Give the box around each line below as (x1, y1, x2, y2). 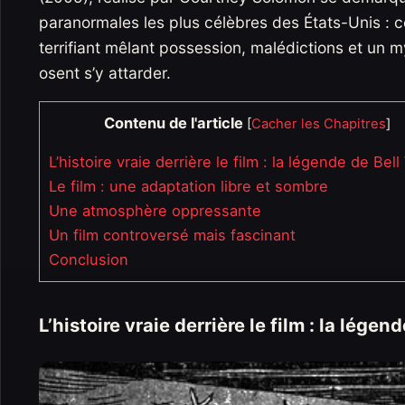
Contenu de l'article (103, 113, 243, 132)
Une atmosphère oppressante (49, 202, 261, 221)
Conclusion (49, 250, 128, 269)
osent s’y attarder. (39, 62, 171, 82)
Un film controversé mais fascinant (49, 226, 296, 245)
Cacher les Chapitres (250, 115, 386, 132)
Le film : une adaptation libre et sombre (49, 177, 328, 196)
